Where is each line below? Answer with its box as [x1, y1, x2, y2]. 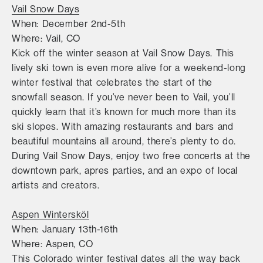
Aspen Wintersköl [12, 208, 89, 220]
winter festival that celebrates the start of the [12, 76, 213, 88]
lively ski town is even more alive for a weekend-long [12, 62, 246, 73]
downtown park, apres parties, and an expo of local [12, 164, 238, 176]
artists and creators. [12, 179, 100, 191]
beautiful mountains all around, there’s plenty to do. [12, 135, 236, 147]
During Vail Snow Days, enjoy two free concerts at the [12, 150, 251, 161]
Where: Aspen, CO [12, 238, 93, 249]
